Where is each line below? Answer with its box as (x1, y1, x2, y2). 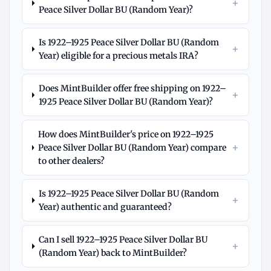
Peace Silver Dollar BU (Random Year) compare (38, 142, 226, 154)
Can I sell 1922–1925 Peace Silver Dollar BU (39, 234, 208, 246)
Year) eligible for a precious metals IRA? (38, 50, 198, 62)
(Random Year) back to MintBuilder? (39, 247, 188, 259)
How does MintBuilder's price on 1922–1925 (38, 129, 214, 140)
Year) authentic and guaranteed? (39, 201, 172, 213)
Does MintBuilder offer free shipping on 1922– (38, 83, 226, 94)
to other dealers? (38, 155, 105, 167)
